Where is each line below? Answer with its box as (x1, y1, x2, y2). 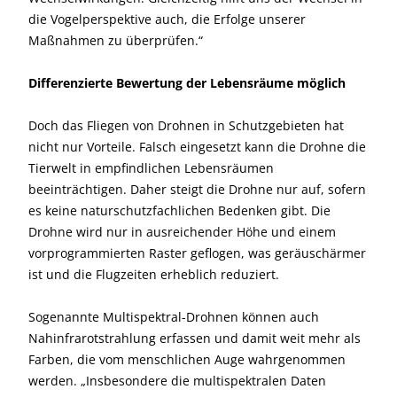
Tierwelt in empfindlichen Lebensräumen (28, 160, 274, 176)
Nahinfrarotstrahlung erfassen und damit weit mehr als (28, 330, 361, 346)
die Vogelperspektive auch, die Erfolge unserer (28, 11, 306, 27)
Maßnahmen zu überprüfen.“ (28, 32, 203, 49)
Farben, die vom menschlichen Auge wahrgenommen (28, 351, 346, 368)
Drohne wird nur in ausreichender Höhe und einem (28, 223, 336, 240)
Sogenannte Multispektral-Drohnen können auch (28, 308, 319, 325)
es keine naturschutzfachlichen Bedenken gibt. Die (28, 202, 331, 219)
